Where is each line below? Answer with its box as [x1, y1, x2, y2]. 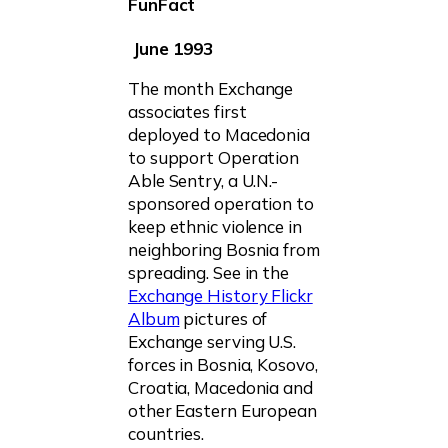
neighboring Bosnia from [128, 238, 320, 260]
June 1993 [128, 37, 213, 59]
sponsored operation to [128, 192, 314, 214]
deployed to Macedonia [128, 123, 310, 145]
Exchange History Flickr [128, 284, 313, 306]
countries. [128, 422, 205, 444]
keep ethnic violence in [128, 215, 302, 237]
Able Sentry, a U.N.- [128, 169, 279, 191]
